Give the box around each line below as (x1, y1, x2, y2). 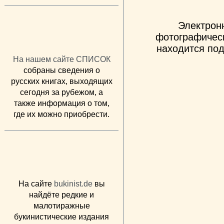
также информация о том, (13, 98, 109, 107)
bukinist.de (53, 179, 92, 188)
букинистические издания (14, 212, 109, 221)
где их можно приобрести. (13, 109, 109, 118)
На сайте (18, 179, 54, 188)
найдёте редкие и (29, 190, 94, 199)
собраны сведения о (23, 65, 100, 74)
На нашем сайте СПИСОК (12, 54, 110, 63)
